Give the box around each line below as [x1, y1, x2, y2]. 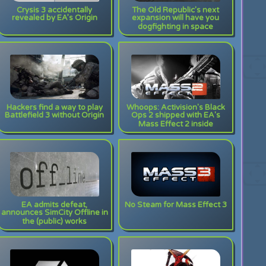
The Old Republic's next [132, 5, 220, 15]
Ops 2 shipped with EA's [131, 110, 220, 123]
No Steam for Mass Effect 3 [124, 200, 227, 210]
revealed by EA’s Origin [11, 13, 97, 26]
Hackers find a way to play [6, 103, 103, 112]
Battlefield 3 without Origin [5, 110, 104, 123]
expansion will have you [132, 13, 220, 26]
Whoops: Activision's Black [126, 103, 225, 112]
